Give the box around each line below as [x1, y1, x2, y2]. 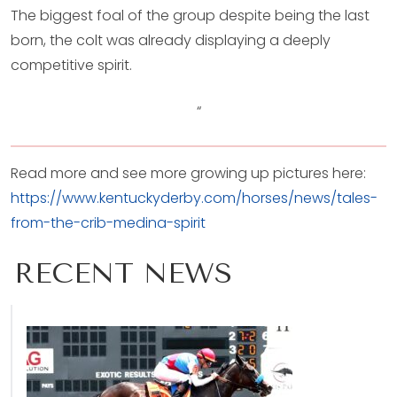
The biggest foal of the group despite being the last [11, 5, 370, 26]
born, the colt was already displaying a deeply [11, 30, 331, 51]
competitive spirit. [11, 55, 132, 75]
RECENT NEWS [14, 257, 232, 290]
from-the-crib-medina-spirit [11, 213, 206, 233]
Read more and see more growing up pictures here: [11, 163, 366, 183]
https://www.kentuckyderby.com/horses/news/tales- [11, 188, 378, 208]
